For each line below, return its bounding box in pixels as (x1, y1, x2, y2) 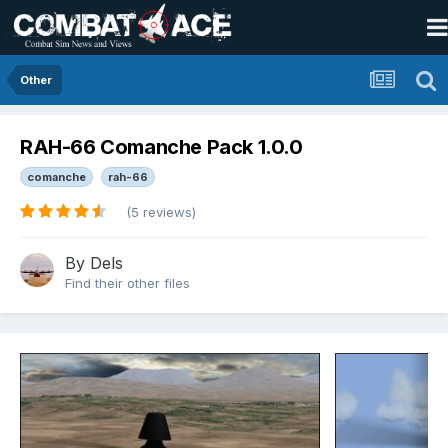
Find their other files (65, 275, 190, 292)
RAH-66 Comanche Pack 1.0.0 (20, 135, 303, 160)
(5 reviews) (126, 204, 196, 221)
